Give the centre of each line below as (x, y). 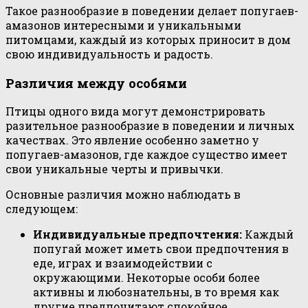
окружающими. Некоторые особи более (146, 278)
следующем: (42, 209)
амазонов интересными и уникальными (123, 25)
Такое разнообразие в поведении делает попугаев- (152, 11)
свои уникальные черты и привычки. (114, 169)
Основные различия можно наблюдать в (123, 195)
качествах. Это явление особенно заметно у (132, 140)
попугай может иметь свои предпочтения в (161, 249)
